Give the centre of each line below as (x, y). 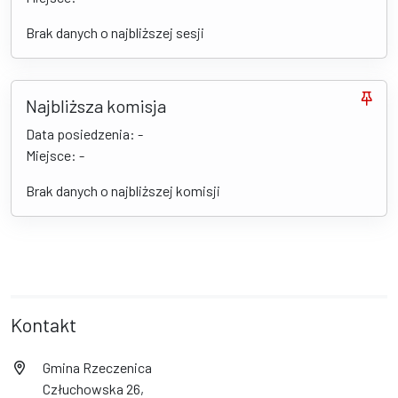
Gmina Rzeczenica (97, 367)
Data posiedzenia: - (84, 133)
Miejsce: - (55, 155)
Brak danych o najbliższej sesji (115, 32)
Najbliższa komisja (96, 105)
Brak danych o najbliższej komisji (123, 190)
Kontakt (44, 324)
